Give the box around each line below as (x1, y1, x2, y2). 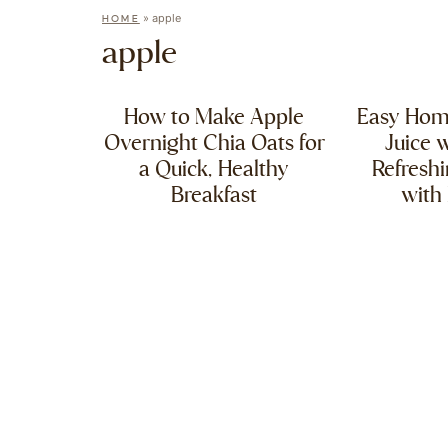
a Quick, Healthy (139, 158, 290, 183)
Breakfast (171, 184, 258, 209)
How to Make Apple (124, 106, 305, 131)
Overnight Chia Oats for (103, 132, 325, 157)
